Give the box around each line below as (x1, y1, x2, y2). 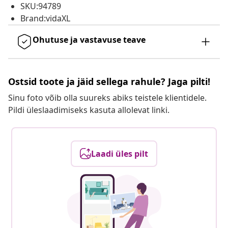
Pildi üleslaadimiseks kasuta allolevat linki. (8, 104, 169, 116)
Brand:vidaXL (20, 13, 70, 24)
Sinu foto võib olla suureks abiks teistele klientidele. (8, 92, 207, 104)
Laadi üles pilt (91, 148, 148, 160)
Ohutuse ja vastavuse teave (33, 34, 146, 46)
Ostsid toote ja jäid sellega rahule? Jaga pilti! (8, 75, 210, 88)
